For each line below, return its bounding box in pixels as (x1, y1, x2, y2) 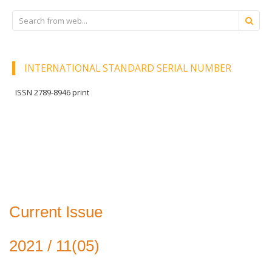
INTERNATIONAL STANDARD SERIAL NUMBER (24, 61, 231, 75)
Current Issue (9, 203, 103, 221)
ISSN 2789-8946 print (15, 87, 89, 98)
